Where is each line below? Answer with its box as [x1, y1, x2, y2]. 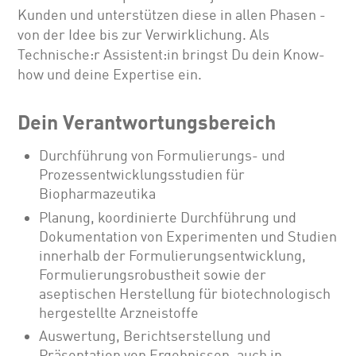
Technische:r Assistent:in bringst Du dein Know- [17, 46, 326, 64]
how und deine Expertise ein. [17, 66, 203, 84]
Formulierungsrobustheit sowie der [39, 265, 267, 284]
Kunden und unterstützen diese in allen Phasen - [17, 6, 327, 25]
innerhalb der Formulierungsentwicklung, [39, 246, 307, 265]
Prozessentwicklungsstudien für [39, 166, 246, 184]
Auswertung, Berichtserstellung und [39, 327, 272, 346]
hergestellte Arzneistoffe [39, 304, 199, 322]
